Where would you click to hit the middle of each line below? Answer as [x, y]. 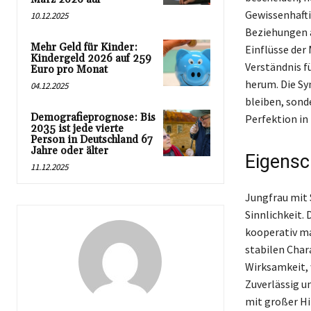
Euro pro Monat [69, 69]
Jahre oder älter [69, 151]
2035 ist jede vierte [77, 128]
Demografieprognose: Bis [93, 117]
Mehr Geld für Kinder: [84, 47]
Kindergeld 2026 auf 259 [91, 58]
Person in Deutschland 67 [92, 140]
